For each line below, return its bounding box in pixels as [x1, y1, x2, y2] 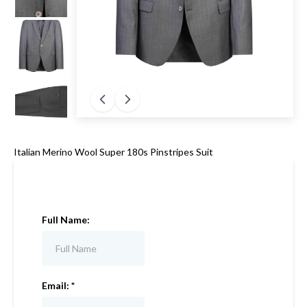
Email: [42, 280, 71, 291]
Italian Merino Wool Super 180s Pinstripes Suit [14, 146, 213, 158]
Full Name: [42, 214, 90, 225]
